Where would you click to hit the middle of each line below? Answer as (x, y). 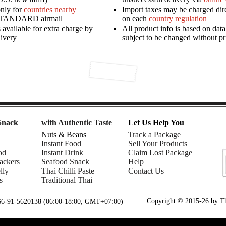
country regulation (178, 18)
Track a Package (154, 134)
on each (134, 18)
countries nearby (50, 9)
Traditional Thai (67, 180)
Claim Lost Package (160, 152)
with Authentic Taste (77, 122)
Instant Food (61, 143)
